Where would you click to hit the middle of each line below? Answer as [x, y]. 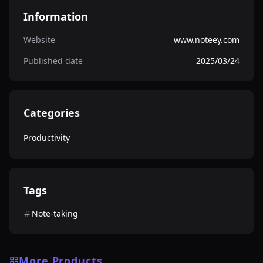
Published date [53, 61]
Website [39, 40]
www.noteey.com [207, 40]
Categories [52, 113]
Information [56, 16]
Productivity [47, 138]
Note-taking [55, 213]
